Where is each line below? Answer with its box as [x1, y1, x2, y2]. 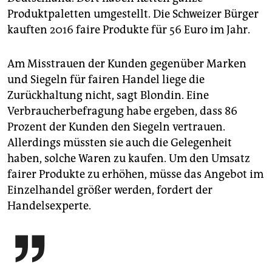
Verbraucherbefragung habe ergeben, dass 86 [7, 104, 237, 118]
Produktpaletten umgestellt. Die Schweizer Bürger [7, 7, 259, 21]
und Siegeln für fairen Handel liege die [7, 73, 205, 87]
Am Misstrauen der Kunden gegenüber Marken [7, 57, 246, 71]
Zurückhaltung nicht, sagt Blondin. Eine [7, 89, 209, 103]
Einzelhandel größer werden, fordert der [7, 183, 212, 197]
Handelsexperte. [7, 199, 91, 213]
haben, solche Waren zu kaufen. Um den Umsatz [7, 152, 250, 166]
